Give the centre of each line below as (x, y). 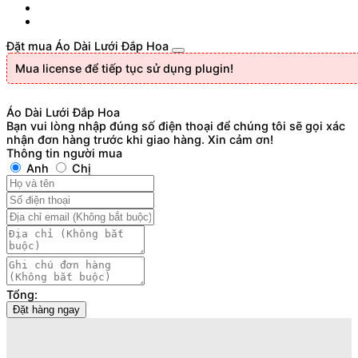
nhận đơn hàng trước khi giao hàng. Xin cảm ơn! (140, 140)
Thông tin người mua (64, 153)
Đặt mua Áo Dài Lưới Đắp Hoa (88, 46)
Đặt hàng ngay (46, 310)
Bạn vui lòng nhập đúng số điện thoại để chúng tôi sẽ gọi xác (176, 126)
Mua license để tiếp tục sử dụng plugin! (124, 69)
